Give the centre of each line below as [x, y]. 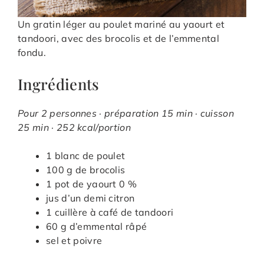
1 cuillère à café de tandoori [110, 212]
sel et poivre [74, 241]
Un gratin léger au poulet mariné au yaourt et [121, 24]
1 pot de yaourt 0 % [92, 184]
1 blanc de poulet [86, 156]
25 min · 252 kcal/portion [75, 128]
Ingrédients [59, 84]
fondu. [32, 53]
